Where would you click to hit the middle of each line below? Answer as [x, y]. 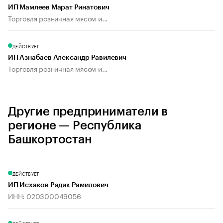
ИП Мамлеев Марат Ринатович [59, 8]
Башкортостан [50, 140]
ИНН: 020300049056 [45, 196]
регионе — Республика [75, 126]
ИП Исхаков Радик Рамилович [58, 185]
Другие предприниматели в [88, 112]
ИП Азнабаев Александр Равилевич [67, 58]
